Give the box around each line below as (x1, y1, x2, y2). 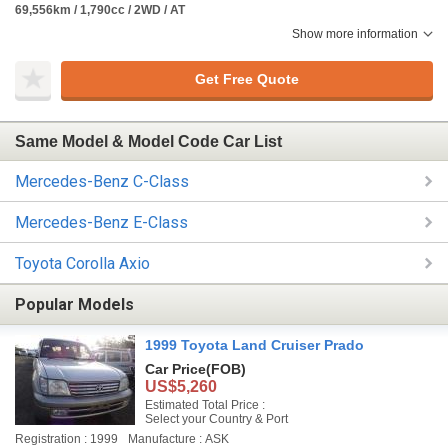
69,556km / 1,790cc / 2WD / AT (15, 3, 185, 18)
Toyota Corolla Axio (15, 253, 150, 273)
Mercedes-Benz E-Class (15, 212, 188, 232)
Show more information (292, 27, 418, 42)
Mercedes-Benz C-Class (15, 171, 189, 191)
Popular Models (15, 294, 134, 314)
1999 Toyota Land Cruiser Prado (145, 336, 364, 353)
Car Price (145, 360, 206, 377)
